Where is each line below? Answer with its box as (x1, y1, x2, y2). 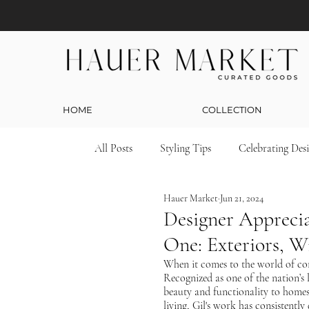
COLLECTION (201, 104, 262, 115)
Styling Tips (160, 141, 211, 155)
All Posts (94, 141, 132, 155)
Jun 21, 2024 (220, 192, 263, 204)
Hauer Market (163, 192, 218, 204)
